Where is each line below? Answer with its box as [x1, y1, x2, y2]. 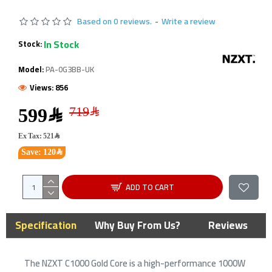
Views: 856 [30, 80, 68, 95]
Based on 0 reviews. [77, 13, 152, 29]
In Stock [44, 35, 79, 53]
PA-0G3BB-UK [46, 61, 94, 76]
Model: [18, 61, 44, 76]
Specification [15, 215, 76, 235]
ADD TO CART [125, 179, 174, 194]
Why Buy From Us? [95, 215, 180, 235]
